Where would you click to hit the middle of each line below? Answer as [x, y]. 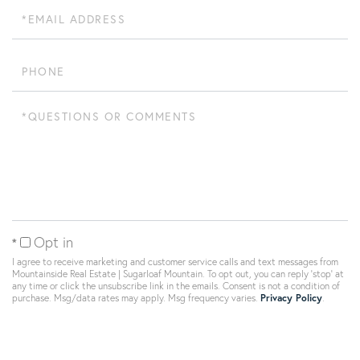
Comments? [42, 139]
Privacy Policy [291, 298]
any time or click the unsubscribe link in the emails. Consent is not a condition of [176, 286]
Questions [38, 110]
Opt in [53, 242]
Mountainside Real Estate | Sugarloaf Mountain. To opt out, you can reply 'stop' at [178, 274]
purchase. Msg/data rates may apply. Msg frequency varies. [136, 298]
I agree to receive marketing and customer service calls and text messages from [175, 262]
